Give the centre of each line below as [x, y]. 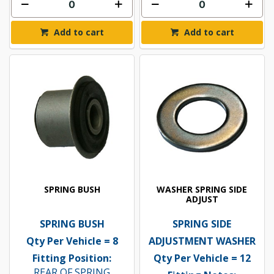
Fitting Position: [72, 258]
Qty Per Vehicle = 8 [72, 241]
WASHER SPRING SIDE [202, 189]
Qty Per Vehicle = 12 [202, 258]
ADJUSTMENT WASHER [202, 241]
